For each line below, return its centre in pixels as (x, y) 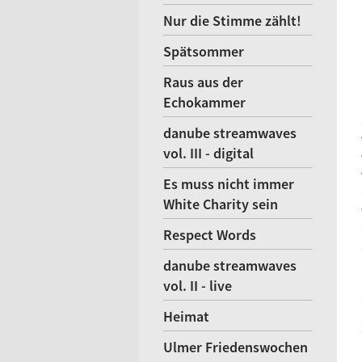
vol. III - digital (208, 153)
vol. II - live (198, 286)
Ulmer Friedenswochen (236, 347)
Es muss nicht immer (229, 184)
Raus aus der (203, 82)
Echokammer (204, 102)
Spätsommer (204, 51)
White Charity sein (221, 204)
